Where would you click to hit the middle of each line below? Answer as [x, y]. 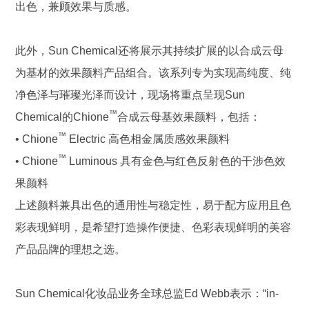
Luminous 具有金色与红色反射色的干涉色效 [176, 161]
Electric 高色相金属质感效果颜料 [148, 139]
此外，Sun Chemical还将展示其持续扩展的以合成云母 [150, 51]
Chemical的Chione [62, 117]
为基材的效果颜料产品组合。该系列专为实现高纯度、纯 [153, 73]
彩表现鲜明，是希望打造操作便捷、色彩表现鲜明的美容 [153, 227]
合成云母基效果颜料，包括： [189, 117]
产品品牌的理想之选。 [71, 249]
